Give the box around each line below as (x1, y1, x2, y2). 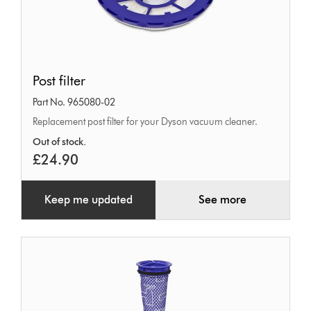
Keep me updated (44, 193, 133, 207)
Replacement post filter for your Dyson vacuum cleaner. (33, 116, 258, 128)
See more (198, 193, 246, 207)
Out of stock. (33, 136, 87, 149)
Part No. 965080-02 (33, 96, 116, 109)
